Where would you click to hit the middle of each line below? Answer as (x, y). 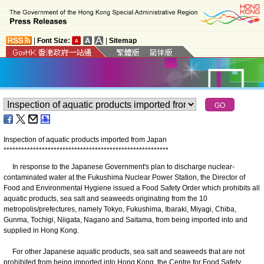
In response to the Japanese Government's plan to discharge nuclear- (119, 166)
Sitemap (123, 40)
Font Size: (54, 40)
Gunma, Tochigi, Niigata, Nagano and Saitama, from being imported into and (126, 220)
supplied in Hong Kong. (41, 230)
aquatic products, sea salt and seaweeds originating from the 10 (105, 198)
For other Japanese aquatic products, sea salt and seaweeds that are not (124, 251)
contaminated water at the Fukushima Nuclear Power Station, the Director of (124, 177)
